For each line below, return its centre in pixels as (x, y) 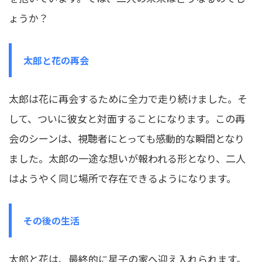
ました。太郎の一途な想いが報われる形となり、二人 (127, 158)
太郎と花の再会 (56, 60)
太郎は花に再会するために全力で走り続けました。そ (128, 98)
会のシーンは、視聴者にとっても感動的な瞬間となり (127, 138)
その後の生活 (51, 220)
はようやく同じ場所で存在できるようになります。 (123, 178)
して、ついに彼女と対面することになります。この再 (127, 118)
